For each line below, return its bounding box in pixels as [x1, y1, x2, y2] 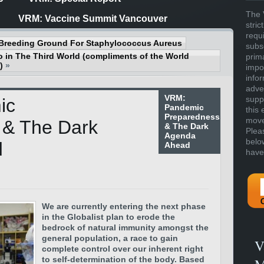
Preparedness [164, 112, 220, 121]
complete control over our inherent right [42, 244, 203, 253]
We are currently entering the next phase [42, 202, 206, 211]
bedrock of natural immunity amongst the [42, 223, 209, 232]
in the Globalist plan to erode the [42, 212, 175, 222]
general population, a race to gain [42, 233, 178, 243]
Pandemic [164, 103, 204, 112]
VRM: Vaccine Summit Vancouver [18, 14, 167, 24]
